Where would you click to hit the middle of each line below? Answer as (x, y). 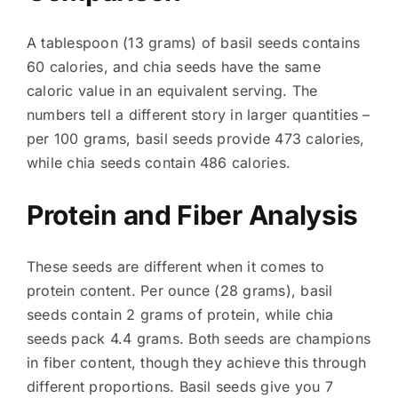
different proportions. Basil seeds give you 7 (179, 386)
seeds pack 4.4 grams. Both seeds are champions (199, 338)
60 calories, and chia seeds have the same (173, 66)
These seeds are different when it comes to (175, 266)
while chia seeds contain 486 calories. (159, 162)
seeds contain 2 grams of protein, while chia (180, 314)
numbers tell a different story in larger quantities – (198, 114)
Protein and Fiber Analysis (192, 215)
